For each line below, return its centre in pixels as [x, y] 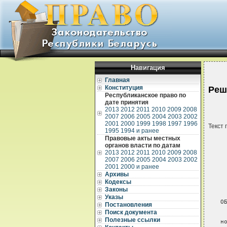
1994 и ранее [140, 131]
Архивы [117, 174]
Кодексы [118, 182]
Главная [117, 80]
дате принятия [127, 102]
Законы [116, 190]
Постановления [128, 205]
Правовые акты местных [143, 138]
